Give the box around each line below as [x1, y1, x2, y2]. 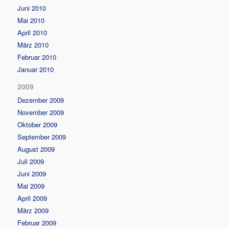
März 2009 [17, 205, 49, 215]
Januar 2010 [17, 64, 54, 74]
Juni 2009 [17, 168, 47, 178]
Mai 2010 [17, 15, 45, 25]
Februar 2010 [17, 52, 57, 62]
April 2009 [17, 193, 48, 203]
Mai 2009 [17, 180, 45, 191]
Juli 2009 [17, 156, 44, 166]
